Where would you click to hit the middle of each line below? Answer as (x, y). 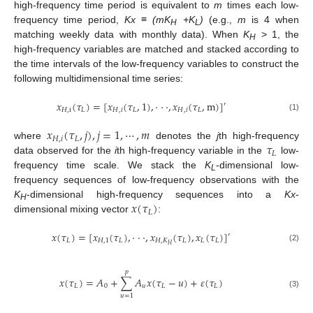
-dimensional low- (257, 165)
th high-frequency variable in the (191, 151)
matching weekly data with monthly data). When (129, 34)
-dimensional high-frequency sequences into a (155, 195)
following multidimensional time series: (99, 78)
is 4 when (272, 20)
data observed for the (65, 151)
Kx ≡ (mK (148, 20)
